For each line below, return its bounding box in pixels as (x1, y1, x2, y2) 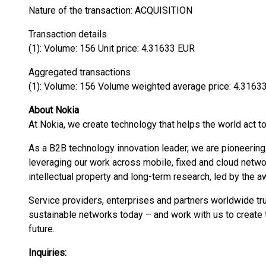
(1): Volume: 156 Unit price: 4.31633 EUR (28, 43, 195, 54)
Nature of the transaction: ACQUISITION (28, 5, 192, 16)
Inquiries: (28, 247, 66, 258)
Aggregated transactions (28, 66, 131, 78)
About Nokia (28, 104, 79, 116)
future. (28, 223, 55, 235)
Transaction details (28, 28, 107, 40)
